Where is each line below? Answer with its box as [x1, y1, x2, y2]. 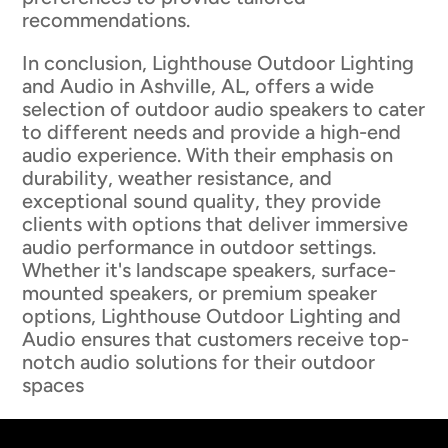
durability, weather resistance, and [22, 166, 333, 191]
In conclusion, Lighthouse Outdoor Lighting [22, 51, 415, 76]
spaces [22, 373, 85, 398]
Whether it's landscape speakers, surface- [22, 258, 397, 283]
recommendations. [22, 8, 191, 33]
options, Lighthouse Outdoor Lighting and [22, 304, 402, 329]
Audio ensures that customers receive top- [22, 327, 410, 352]
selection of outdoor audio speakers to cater [22, 97, 426, 122]
